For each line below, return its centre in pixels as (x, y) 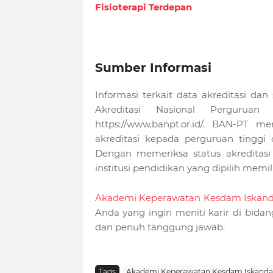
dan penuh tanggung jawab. (160, 227)
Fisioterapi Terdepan (143, 7)
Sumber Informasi (153, 68)
